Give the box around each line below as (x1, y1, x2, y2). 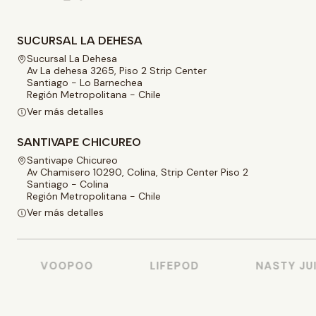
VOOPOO (30, 258, 84, 273)
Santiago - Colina (27, 177, 109, 190)
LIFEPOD (140, 258, 190, 273)
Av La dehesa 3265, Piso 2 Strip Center (27, 64, 207, 78)
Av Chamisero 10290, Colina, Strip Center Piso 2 (27, 165, 248, 178)
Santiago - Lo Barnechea (27, 76, 142, 90)
